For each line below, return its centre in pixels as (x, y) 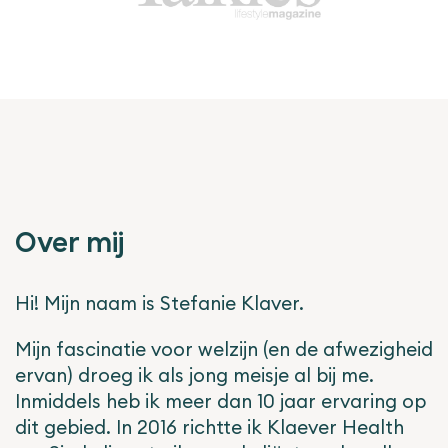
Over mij (72, 243)
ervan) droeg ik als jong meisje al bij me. (194, 374)
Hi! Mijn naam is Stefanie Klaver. (162, 302)
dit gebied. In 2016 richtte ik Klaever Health (209, 426)
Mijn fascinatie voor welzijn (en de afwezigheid (224, 348)
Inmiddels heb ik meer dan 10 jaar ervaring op (220, 400)
